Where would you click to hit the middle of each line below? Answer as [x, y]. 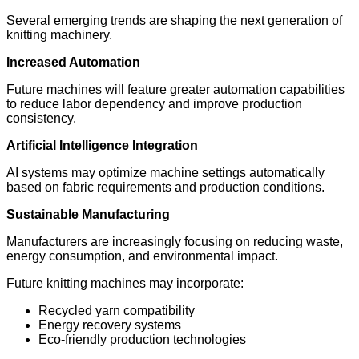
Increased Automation [73, 62]
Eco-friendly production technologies [142, 339]
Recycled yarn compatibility [117, 310]
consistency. [41, 118]
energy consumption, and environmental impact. [142, 256]
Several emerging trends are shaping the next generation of [174, 20]
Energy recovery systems [110, 325]
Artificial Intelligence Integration [102, 145]
